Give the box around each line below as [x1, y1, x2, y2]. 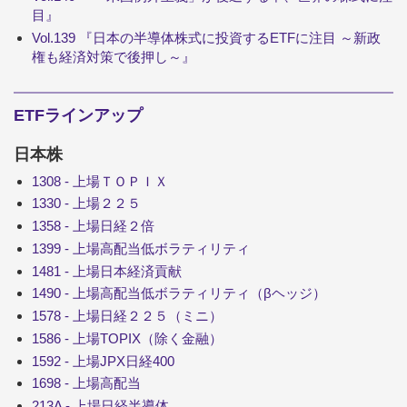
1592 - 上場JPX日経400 [32, 352, 174, 369]
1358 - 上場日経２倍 [32, 218, 154, 234]
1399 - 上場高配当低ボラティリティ [32, 240, 250, 256]
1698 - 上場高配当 [32, 375, 141, 392]
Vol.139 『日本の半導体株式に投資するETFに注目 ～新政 [32, 29, 381, 45]
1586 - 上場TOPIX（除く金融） [32, 330, 223, 346]
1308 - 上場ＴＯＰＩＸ [32, 173, 168, 189]
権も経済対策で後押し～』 [32, 48, 195, 65]
